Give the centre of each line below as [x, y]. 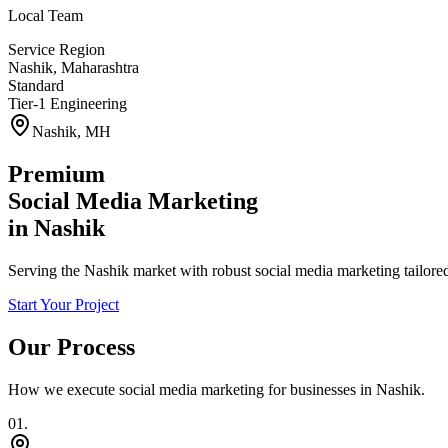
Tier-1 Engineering [67, 104]
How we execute [63, 390]
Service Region [56, 50]
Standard [36, 86]
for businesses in [320, 390]
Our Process [71, 347]
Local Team [45, 16]
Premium [56, 174]
